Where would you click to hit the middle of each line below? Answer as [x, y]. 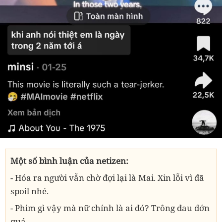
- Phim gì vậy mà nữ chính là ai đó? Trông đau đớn [110, 208]
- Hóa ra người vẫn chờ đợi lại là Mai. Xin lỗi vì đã [107, 177]
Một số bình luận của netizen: [69, 161]
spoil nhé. [29, 191]
